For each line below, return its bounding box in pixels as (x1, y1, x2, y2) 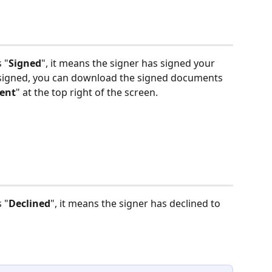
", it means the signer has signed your (41, 56, 217, 70)
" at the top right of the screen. (16, 85, 160, 99)
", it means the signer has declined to (50, 197, 223, 211)
